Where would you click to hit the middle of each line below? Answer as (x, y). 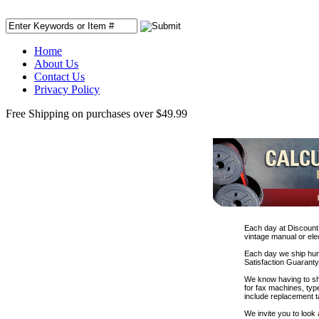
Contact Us (59, 77)
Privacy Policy (67, 89)
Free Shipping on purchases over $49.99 (96, 114)
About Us (56, 64)
